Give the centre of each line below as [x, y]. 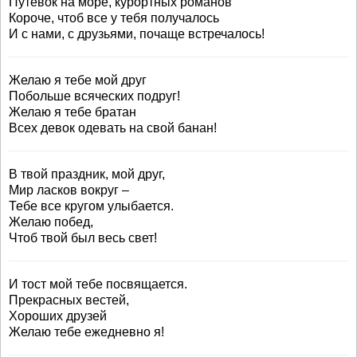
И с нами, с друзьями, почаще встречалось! [137, 34]
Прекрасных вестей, [69, 300]
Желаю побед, [51, 222]
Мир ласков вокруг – [69, 190]
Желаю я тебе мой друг [78, 80]
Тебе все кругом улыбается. [91, 206]
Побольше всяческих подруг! [94, 96]
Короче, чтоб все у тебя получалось [114, 18]
